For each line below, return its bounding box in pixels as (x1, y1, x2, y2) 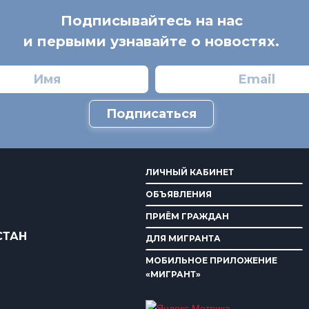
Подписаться (106, 106, 197, 121)
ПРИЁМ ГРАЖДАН (146, 210, 230, 221)
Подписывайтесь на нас (60, 12, 243, 29)
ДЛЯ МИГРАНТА (146, 232, 221, 243)
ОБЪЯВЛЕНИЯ (146, 188, 212, 199)
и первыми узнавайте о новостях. (23, 32, 280, 50)
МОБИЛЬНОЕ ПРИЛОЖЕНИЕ (146, 255, 278, 266)
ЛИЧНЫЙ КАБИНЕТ (146, 166, 235, 177)
